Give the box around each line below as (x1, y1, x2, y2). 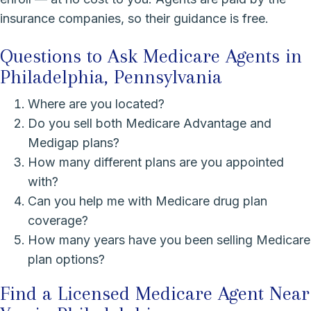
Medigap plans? (28, 135, 119, 150)
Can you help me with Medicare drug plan (28, 193, 267, 208)
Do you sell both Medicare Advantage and (28, 115, 271, 131)
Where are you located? (28, 96, 165, 111)
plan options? (28, 251, 105, 267)
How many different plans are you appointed (28, 154, 284, 169)
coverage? (28, 212, 88, 228)
